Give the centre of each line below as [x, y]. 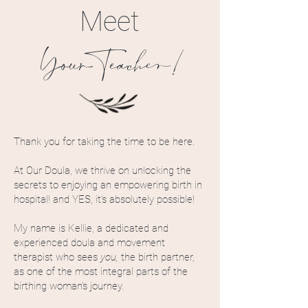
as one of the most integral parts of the [101, 272]
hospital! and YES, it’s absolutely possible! [104, 200]
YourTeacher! [110, 66]
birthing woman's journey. [69, 286]
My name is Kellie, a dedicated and [91, 229]
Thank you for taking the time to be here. [104, 142]
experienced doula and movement [89, 243]
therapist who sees [57, 257]
